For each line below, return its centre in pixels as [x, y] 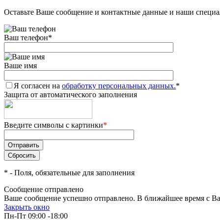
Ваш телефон [26, 38]
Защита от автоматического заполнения [70, 95]
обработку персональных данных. [119, 86]
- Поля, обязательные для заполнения [71, 173]
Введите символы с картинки [54, 125]
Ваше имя [20, 66]
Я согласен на [38, 86]
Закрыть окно [27, 207]
